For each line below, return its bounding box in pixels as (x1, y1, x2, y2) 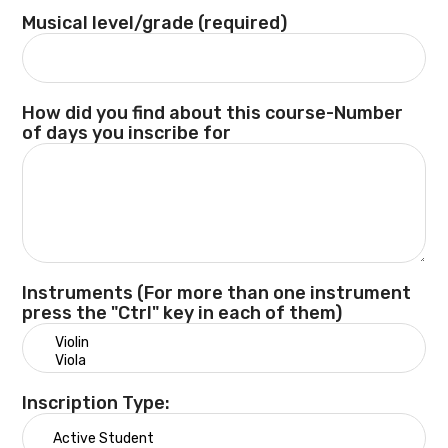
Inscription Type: (22, 392, 171, 414)
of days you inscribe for (22, 122, 232, 144)
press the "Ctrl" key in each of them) (22, 302, 343, 324)
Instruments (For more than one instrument (22, 282, 412, 304)
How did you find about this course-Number (22, 102, 404, 124)
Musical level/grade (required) (22, 12, 288, 34)
